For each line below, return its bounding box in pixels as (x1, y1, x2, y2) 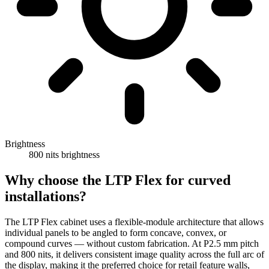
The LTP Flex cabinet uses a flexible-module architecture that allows (5, 217, 264, 227)
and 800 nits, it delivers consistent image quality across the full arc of (5, 249, 264, 259)
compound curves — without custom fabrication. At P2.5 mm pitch (5, 238, 259, 249)
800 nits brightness (29, 150, 100, 160)
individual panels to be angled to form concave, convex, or (5, 228, 226, 238)
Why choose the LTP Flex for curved (5, 172, 231, 189)
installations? (5, 189, 86, 205)
